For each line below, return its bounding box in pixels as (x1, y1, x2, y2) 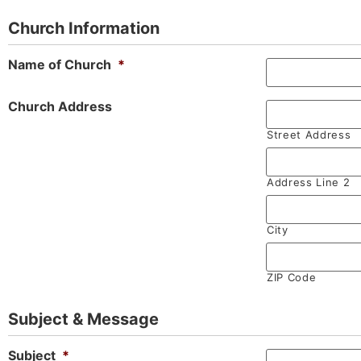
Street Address (267, 127, 351, 141)
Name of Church (8, 56, 111, 73)
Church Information (8, 18, 160, 38)
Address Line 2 (267, 175, 351, 189)
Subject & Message (8, 309, 159, 329)
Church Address (8, 98, 112, 114)
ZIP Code (267, 270, 317, 284)
